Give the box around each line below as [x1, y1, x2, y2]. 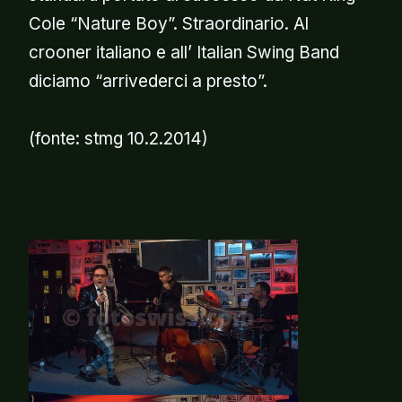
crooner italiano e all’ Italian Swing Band [29, 41, 339, 63]
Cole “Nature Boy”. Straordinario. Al [29, 13, 309, 34]
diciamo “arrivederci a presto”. [29, 70, 267, 92]
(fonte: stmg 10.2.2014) [29, 127, 208, 149]
